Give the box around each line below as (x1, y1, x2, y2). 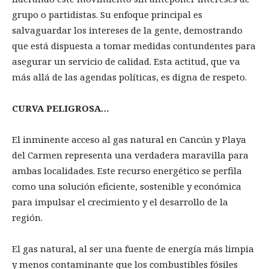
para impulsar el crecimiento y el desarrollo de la (12, 196, 228, 208)
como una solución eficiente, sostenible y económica (12, 180, 241, 193)
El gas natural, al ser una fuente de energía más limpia (12, 243, 254, 255)
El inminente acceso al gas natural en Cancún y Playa (12, 133, 246, 146)
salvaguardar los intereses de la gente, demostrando (12, 24, 243, 37)
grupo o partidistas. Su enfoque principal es (12, 8, 202, 21)
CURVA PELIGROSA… (12, 102, 109, 115)
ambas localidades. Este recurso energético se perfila (12, 165, 242, 177)
